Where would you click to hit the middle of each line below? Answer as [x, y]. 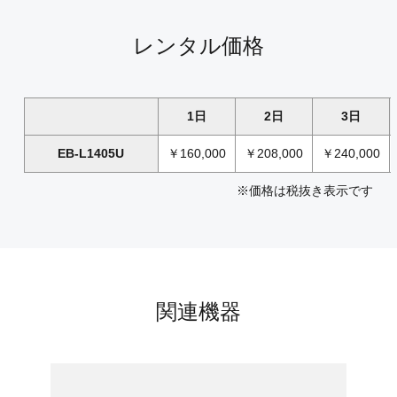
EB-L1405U [91, 154]
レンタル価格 [198, 46]
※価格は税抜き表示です [305, 191]
